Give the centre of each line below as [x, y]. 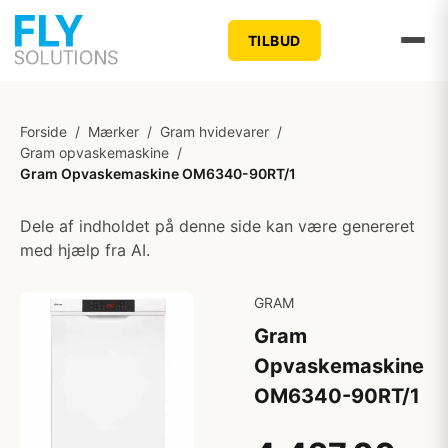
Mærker [113, 131]
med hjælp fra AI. [85, 250]
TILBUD [274, 40]
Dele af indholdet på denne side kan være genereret [217, 226]
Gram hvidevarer [214, 131]
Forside [43, 131]
